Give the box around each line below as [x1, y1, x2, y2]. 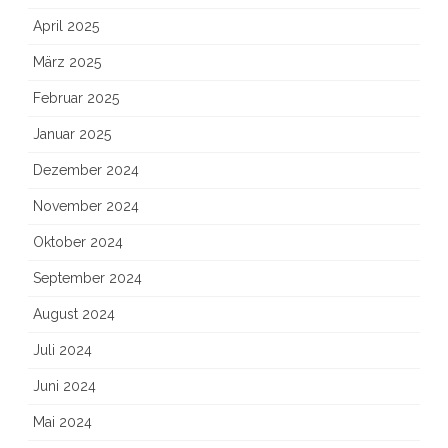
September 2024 [33, 270, 142, 286]
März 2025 [33, 54, 101, 70]
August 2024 [33, 306, 115, 322]
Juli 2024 [33, 342, 92, 358]
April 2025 [33, 18, 99, 34]
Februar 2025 [33, 90, 119, 106]
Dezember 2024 [33, 162, 139, 178]
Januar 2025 [33, 126, 111, 142]
